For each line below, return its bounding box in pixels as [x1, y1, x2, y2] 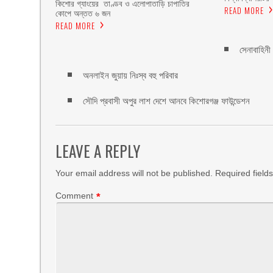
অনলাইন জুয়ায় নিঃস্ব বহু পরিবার [83, 70, 179, 80]
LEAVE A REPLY [55, 140, 141, 162]
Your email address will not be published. [55, 168, 213, 178]
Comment [55, 191, 94, 200]
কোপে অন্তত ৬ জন [55, 9, 111, 19]
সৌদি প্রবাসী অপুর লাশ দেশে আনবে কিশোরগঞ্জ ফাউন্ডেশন [83, 96, 250, 106]
